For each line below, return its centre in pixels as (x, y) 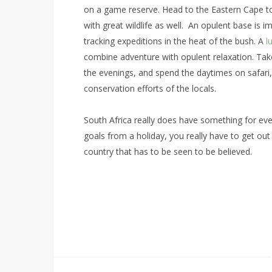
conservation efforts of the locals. (150, 88)
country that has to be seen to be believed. (168, 151)
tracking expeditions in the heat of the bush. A (174, 41)
